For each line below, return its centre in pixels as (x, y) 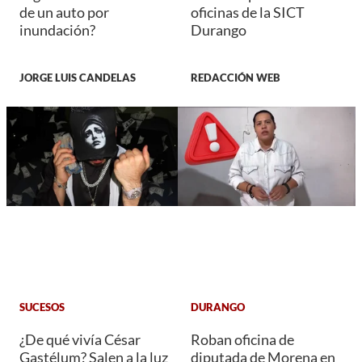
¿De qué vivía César (80, 340)
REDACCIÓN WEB (236, 78)
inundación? (57, 30)
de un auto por (64, 13)
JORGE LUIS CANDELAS (78, 78)
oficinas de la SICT (248, 13)
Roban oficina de (242, 340)
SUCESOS (42, 307)
